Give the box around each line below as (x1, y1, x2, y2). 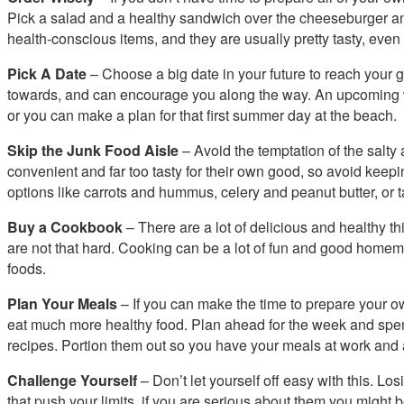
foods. (7, 257, 46, 279)
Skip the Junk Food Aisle (7, 139, 182, 161)
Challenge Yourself (7, 369, 137, 390)
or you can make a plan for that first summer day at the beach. (7, 104, 397, 125)
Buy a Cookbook (7, 216, 123, 237)
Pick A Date (7, 62, 87, 84)
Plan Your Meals (7, 292, 117, 314)
